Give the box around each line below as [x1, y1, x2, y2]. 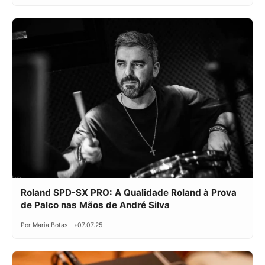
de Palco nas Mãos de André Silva [21, 199, 170, 211]
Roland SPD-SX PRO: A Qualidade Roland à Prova [21, 187, 237, 199]
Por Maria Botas [21, 221, 68, 230]
